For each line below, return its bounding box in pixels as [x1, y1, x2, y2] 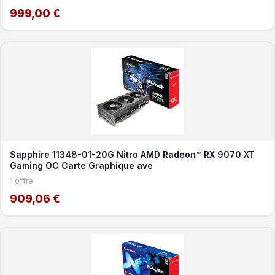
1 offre [9, 176, 33, 185]
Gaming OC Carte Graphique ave [9, 160, 153, 171]
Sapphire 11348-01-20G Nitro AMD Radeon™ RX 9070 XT [9, 149, 255, 160]
